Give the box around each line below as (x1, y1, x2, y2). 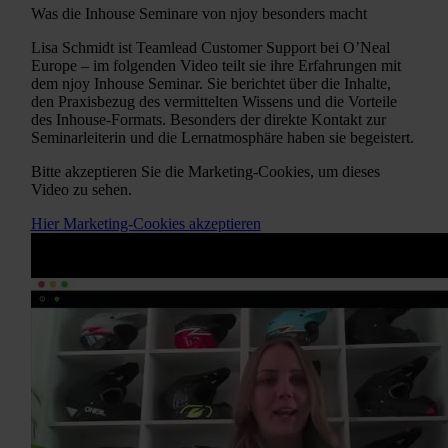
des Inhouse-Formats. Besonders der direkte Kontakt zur (30, 110, 386, 128)
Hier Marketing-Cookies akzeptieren (30, 214, 261, 232)
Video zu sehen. (30, 180, 132, 198)
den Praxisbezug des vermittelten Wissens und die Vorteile (30, 92, 397, 110)
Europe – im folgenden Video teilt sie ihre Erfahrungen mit (30, 56, 401, 74)
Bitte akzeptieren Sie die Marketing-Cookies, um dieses (30, 162, 380, 180)
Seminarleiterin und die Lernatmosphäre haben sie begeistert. (30, 128, 414, 146)
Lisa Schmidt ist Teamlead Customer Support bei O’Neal (30, 38, 390, 56)
